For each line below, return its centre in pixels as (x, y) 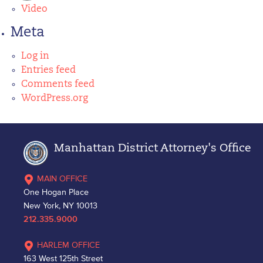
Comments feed (58, 85)
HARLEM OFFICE (68, 245)
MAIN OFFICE (62, 178)
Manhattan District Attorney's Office (153, 149)
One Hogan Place (56, 192)
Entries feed (48, 70)
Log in (35, 56)
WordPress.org (55, 99)
